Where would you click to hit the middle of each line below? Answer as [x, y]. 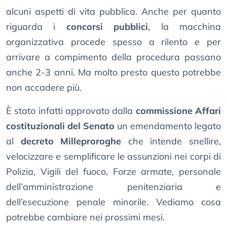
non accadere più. [44, 88]
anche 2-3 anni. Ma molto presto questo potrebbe [113, 72]
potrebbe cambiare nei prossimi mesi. [85, 217]
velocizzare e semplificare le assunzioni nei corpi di [113, 157]
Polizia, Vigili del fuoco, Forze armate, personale [113, 172]
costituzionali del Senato [60, 126]
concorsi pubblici [107, 27]
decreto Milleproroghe [71, 141]
